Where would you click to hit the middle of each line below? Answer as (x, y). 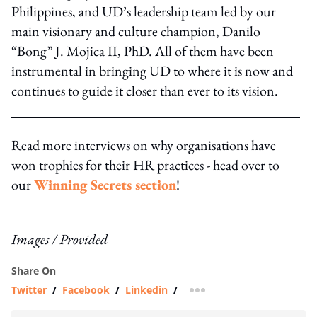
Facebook (86, 289)
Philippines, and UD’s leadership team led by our (144, 11)
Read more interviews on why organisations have (144, 145)
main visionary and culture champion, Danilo (136, 31)
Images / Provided (59, 239)
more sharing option (247, 294)
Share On (34, 270)
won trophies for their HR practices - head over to (145, 165)
